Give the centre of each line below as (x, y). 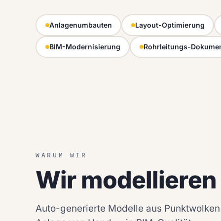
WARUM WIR (61, 155)
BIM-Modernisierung (85, 47)
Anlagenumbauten (80, 25)
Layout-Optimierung (170, 25)
